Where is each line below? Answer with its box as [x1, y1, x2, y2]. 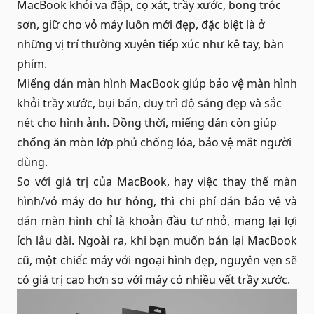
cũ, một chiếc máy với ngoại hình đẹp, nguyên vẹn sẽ [17, 252, 297, 268]
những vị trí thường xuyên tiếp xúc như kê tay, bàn [17, 36, 284, 53]
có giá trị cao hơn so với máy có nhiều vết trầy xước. [17, 272, 290, 288]
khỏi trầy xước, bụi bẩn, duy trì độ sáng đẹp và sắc [17, 95, 282, 111]
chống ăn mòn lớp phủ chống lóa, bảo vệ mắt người [17, 135, 292, 151]
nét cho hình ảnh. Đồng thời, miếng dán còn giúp [17, 115, 277, 131]
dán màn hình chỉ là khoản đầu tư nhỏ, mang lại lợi [17, 213, 297, 229]
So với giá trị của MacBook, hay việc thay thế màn [17, 174, 297, 190]
